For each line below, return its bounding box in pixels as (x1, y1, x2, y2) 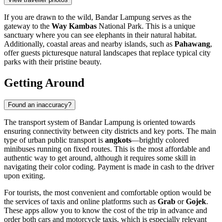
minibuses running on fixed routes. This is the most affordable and (4, 145, 210, 154)
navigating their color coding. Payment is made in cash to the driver (4, 163, 214, 171)
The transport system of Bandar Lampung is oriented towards (4, 118, 195, 127)
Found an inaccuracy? (8, 101, 71, 109)
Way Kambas (52, 22, 97, 31)
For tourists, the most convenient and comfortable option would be (4, 188, 211, 197)
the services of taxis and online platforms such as (4, 197, 158, 206)
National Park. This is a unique (97, 22, 195, 31)
